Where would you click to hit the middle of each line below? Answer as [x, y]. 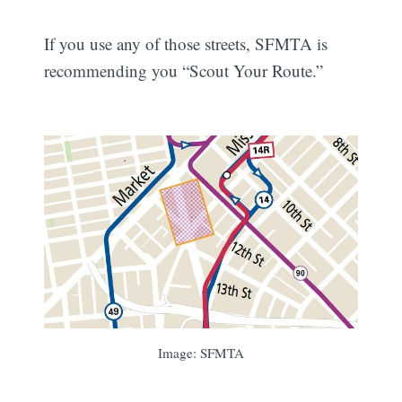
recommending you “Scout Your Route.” [184, 70]
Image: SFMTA [201, 353]
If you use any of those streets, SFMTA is [186, 43]
